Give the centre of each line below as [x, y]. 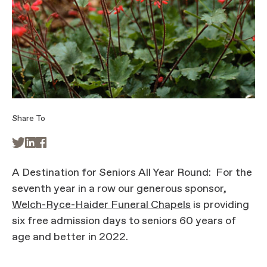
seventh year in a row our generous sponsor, [120, 189]
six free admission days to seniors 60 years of [124, 221]
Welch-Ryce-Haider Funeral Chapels [101, 205]
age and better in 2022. [70, 237]
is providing [220, 205]
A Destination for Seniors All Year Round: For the [132, 173]
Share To [29, 119]
